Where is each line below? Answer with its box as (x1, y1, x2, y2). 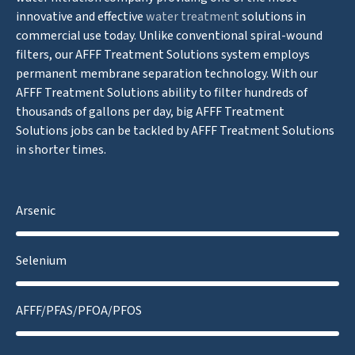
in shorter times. (16, 141, 107, 159)
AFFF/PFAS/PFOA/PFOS (16, 302, 143, 320)
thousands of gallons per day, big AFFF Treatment (16, 103, 285, 121)
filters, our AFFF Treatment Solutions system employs (16, 46, 311, 64)
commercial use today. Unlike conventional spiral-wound (16, 27, 323, 45)
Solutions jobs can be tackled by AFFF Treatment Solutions (16, 122, 335, 140)
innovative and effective (16, 8, 147, 26)
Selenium (16, 252, 67, 270)
